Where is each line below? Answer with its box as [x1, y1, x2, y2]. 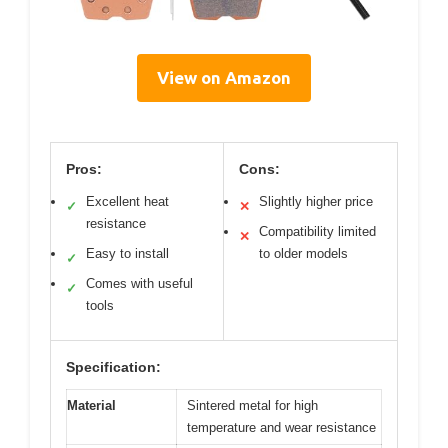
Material [67, 398, 116, 414]
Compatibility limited [259, 224, 376, 240]
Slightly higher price [259, 194, 373, 210]
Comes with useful [86, 276, 193, 292]
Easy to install [86, 246, 169, 262]
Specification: [66, 359, 161, 376]
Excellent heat [86, 194, 169, 210]
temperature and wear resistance [187, 420, 376, 436]
